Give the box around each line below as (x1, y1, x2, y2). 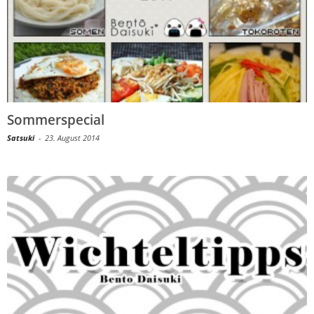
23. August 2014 (45, 132, 100, 143)
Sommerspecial (7, 110, 104, 129)
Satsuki (7, 132, 34, 143)
